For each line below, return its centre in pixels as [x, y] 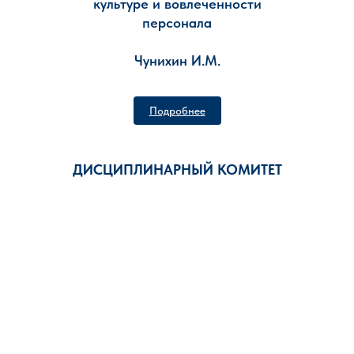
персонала [177, 23]
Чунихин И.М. [177, 60]
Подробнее [177, 111]
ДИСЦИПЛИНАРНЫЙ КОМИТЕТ [177, 169]
